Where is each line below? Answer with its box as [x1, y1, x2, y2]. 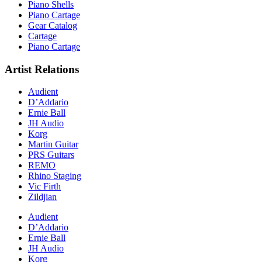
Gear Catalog [28, 20, 77, 31]
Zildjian [28, 192, 57, 202]
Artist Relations [5, 63, 79, 75]
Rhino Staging [28, 171, 81, 181]
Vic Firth [28, 181, 61, 192]
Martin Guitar [28, 139, 78, 150]
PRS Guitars [28, 150, 74, 160]
